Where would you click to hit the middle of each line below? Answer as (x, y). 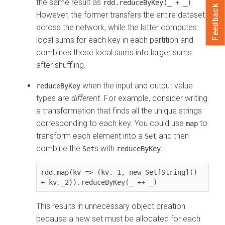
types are (54, 98)
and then (173, 136)
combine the (59, 148)
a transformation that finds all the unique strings (119, 110)
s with (105, 148)
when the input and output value (137, 85)
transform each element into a (90, 136)
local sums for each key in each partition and (115, 40)
